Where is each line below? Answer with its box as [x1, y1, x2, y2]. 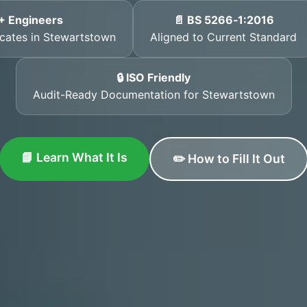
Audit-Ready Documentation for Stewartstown [32, 88, 275, 101]
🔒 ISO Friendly [116, 71, 191, 84]
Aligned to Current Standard [150, 30, 297, 44]
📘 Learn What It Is [21, 150, 127, 164]
